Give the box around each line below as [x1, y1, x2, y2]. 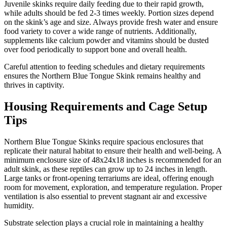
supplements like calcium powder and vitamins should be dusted [4, 36, 209, 45]
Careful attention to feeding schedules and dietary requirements [4, 62, 205, 71]
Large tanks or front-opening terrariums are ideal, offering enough [4, 173, 214, 182]
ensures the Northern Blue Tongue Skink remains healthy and [4, 71, 201, 80]
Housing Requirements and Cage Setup [4, 99, 207, 113]
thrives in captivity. [4, 81, 64, 89]
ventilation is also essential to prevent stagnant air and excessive [4, 192, 207, 201]
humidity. [4, 201, 34, 210]
